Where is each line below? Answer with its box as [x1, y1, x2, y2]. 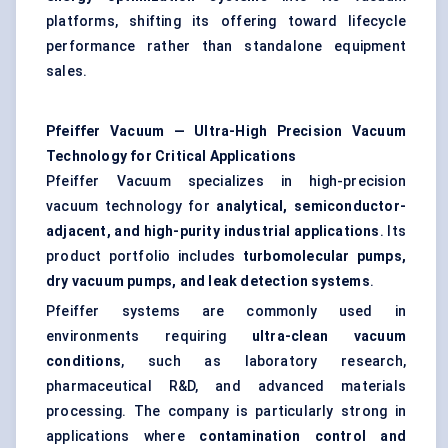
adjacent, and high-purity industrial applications [46, 223, 380, 240]
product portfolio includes [46, 248, 243, 265]
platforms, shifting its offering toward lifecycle [46, 13, 406, 30]
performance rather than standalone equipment [46, 38, 406, 55]
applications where [46, 428, 200, 445]
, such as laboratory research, [121, 353, 406, 370]
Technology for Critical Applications [46, 148, 297, 165]
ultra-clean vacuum [251, 328, 406, 345]
